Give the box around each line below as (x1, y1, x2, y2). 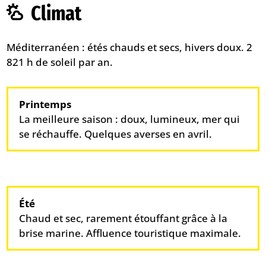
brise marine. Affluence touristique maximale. (19, 226, 242, 240)
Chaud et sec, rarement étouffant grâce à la (19, 211, 228, 225)
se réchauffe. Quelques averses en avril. (19, 126, 213, 141)
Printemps (19, 97, 72, 111)
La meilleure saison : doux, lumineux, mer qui (19, 112, 240, 126)
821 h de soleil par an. (7, 55, 113, 69)
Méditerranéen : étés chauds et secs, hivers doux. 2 (7, 40, 253, 54)
